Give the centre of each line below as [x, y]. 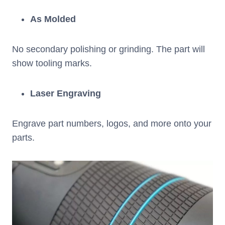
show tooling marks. [52, 64]
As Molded [53, 19]
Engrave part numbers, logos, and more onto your [112, 124]
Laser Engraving [66, 94]
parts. [23, 138]
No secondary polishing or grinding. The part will [108, 49]
